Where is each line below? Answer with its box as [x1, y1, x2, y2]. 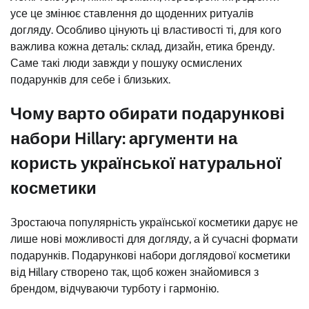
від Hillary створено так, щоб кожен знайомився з [10, 266, 259, 279]
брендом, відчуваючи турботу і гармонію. [10, 282, 219, 296]
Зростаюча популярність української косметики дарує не [10, 216, 298, 230]
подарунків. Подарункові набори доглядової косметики [10, 249, 290, 263]
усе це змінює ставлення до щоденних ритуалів [10, 6, 254, 20]
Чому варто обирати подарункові [10, 103, 285, 124]
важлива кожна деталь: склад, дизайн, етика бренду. [10, 39, 275, 53]
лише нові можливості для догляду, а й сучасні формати [10, 232, 298, 246]
